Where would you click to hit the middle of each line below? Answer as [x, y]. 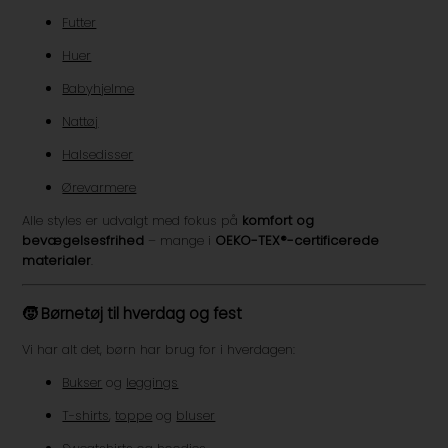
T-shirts [86, 415]
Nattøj [80, 122]
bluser [196, 415]
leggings [152, 382]
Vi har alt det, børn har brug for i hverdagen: [159, 349]
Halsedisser [98, 155]
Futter [79, 23]
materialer [57, 261]
